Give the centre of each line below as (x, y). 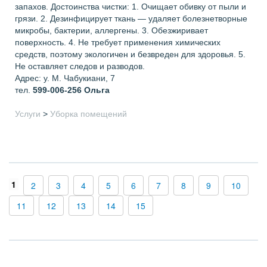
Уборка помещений (89, 114)
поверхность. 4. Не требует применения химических (118, 42)
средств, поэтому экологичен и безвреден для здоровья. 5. (130, 54)
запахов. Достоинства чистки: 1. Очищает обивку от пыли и (131, 7)
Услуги (28, 114)
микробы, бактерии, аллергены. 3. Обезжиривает (111, 30)
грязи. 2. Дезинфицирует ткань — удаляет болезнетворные (131, 18)
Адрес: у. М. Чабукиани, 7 (65, 78)
